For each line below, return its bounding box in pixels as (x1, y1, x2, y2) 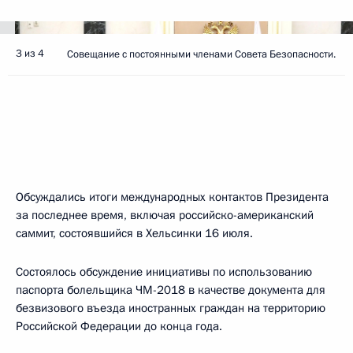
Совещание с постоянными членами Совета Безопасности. (67, 47, 336, 61)
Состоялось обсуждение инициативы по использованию (16, 264, 312, 280)
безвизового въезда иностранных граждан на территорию (16, 300, 325, 316)
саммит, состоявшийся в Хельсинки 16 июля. (16, 225, 253, 241)
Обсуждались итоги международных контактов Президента (16, 189, 329, 205)
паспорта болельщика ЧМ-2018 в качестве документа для (16, 282, 325, 298)
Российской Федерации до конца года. (16, 318, 222, 334)
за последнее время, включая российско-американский (16, 207, 314, 223)
